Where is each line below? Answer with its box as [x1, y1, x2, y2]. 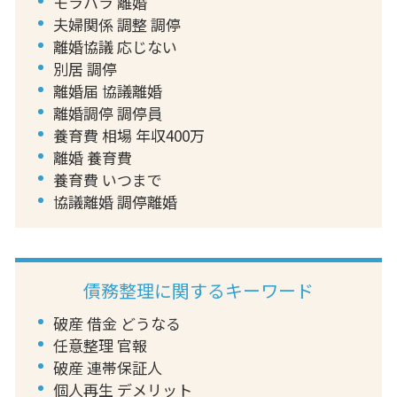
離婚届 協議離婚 [52, 79, 162, 102]
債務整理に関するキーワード [83, 276, 314, 303]
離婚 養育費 [52, 145, 132, 168]
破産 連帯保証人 [52, 355, 162, 378]
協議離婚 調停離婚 [52, 190, 177, 213]
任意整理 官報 [52, 333, 147, 356]
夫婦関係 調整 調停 [52, 12, 181, 35]
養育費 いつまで [52, 167, 162, 191]
